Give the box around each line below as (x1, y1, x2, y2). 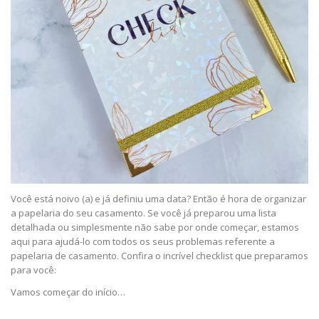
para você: (11, 263, 56, 277)
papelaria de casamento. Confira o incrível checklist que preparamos (11, 249, 308, 263)
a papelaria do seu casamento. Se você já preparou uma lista (11, 206, 276, 220)
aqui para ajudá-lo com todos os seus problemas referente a (11, 235, 275, 249)
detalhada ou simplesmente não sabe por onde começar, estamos (11, 221, 299, 234)
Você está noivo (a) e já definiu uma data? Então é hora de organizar (11, 192, 306, 206)
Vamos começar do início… (11, 286, 125, 299)
